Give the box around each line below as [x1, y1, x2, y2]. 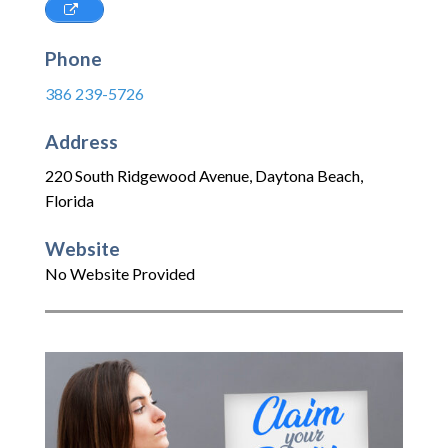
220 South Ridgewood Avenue [45, 166, 249, 186]
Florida [45, 191, 94, 211]
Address [45, 129, 118, 153]
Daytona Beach [255, 166, 360, 186]
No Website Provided [45, 264, 195, 284]
